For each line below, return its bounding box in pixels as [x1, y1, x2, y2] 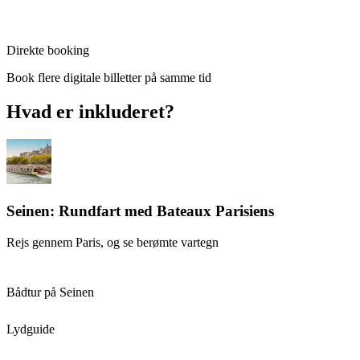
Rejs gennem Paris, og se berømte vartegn [6, 235, 219, 249]
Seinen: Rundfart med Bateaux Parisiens [6, 202, 274, 219]
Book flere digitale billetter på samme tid [6, 71, 211, 85]
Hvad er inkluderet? [6, 101, 174, 123]
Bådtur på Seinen [6, 284, 94, 299]
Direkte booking [6, 43, 89, 58]
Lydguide [6, 321, 55, 336]
